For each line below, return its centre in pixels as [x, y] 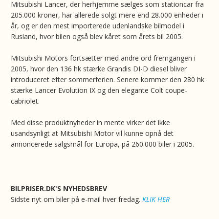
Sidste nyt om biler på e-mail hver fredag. [77, 199]
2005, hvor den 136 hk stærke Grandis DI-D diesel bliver [99, 69]
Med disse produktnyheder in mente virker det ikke [91, 122]
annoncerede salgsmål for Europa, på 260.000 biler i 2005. [103, 144]
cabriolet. [25, 101]
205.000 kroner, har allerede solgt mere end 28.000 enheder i [107, 15]
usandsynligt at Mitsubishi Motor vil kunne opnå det [92, 133]
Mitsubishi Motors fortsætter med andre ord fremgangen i [103, 58]
